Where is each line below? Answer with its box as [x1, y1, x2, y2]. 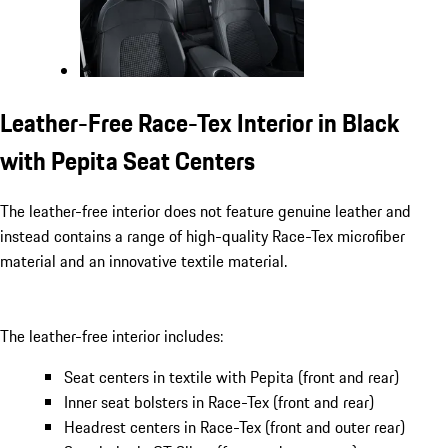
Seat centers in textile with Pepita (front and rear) [64, 365, 399, 390]
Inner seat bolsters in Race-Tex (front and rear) [64, 390, 378, 415]
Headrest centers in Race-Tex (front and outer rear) [64, 415, 405, 440]
